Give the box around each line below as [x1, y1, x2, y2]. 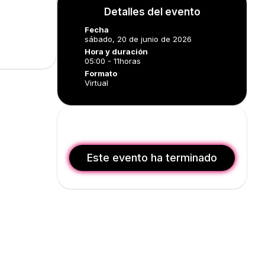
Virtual [85, 78, 109, 88]
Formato [85, 69, 118, 78]
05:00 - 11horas [85, 56, 141, 66]
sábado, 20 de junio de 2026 [85, 34, 192, 44]
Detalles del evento [104, 6, 201, 18]
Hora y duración [85, 47, 148, 56]
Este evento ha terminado [87, 151, 218, 164]
